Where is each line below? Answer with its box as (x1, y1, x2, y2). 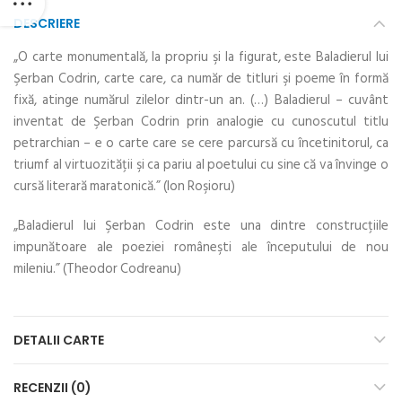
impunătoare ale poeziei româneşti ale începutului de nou (13, 236, 389, 259)
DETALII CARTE (13, 331, 104, 350)
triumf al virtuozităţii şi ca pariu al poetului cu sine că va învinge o (13, 153, 389, 177)
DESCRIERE (13, 14, 80, 33)
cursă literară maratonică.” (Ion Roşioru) (13, 175, 235, 198)
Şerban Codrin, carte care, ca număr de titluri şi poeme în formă (13, 67, 389, 91)
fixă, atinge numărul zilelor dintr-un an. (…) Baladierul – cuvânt (13, 89, 389, 112)
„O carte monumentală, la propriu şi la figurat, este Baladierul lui (13, 46, 389, 69)
